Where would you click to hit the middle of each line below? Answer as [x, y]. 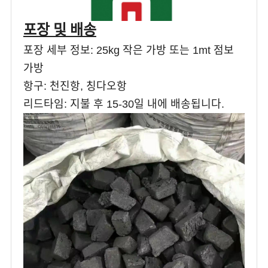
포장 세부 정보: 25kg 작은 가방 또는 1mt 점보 [128, 50]
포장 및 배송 [60, 30]
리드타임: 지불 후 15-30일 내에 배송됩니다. [124, 104]
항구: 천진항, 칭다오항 [76, 86]
